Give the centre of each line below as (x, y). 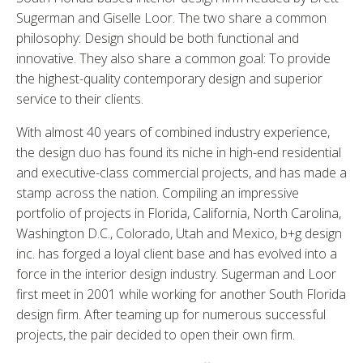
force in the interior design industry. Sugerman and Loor (176, 274)
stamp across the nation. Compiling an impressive (158, 193)
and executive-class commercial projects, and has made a (181, 173)
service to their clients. (80, 99)
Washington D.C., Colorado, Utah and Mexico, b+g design (179, 233)
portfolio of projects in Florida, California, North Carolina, (179, 213)
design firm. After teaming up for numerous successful (171, 314)
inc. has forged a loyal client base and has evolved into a (177, 254)
